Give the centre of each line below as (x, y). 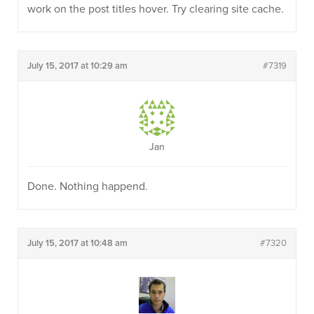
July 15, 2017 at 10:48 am (77, 243)
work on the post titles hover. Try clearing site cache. (156, 9)
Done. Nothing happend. (88, 186)
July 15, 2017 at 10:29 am (77, 66)
